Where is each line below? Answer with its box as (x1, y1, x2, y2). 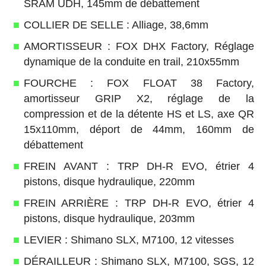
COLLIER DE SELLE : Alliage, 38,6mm (23, 18, 208, 31)
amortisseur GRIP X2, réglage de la (23, 92, 255, 104)
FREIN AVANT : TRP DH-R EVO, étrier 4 (23, 160, 255, 172)
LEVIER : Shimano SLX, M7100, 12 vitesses (23, 233, 234, 246)
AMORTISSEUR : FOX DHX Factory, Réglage (23, 40, 255, 52)
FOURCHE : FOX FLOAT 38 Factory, (23, 77, 255, 89)
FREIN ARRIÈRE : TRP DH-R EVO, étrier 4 (23, 197, 255, 209)
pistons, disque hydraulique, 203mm (23, 212, 195, 224)
